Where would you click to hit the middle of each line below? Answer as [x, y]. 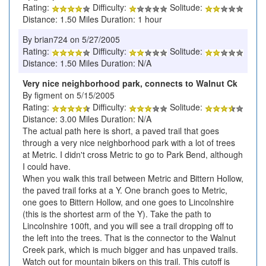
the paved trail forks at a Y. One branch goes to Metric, [125, 190]
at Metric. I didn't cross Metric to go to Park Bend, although [133, 155]
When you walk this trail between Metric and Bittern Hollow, [133, 178]
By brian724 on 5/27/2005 [71, 39]
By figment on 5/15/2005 [69, 95]
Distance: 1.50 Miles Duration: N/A [87, 63]
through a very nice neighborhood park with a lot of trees [129, 143]
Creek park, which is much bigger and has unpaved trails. [130, 250]
